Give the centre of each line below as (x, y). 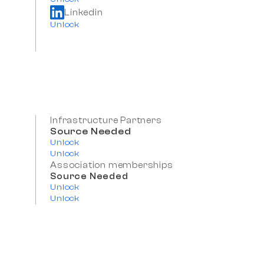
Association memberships (112, 166)
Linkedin (84, 12)
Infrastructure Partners (106, 121)
